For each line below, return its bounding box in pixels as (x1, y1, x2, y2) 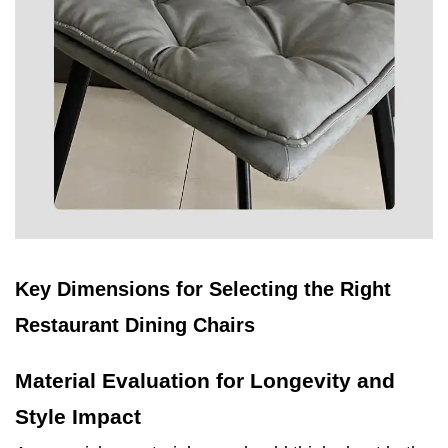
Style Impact (15, 405, 141, 429)
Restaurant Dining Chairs (15, 314, 255, 337)
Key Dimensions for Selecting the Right (15, 278, 391, 301)
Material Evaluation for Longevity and (15, 369, 395, 393)
